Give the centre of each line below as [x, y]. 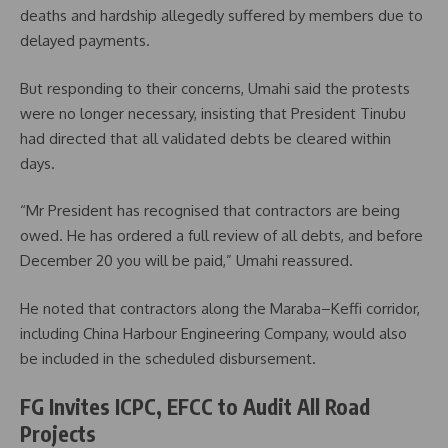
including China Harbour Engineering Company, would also [213, 333]
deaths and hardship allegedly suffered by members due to [221, 16]
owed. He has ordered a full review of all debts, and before [221, 236]
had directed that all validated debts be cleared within [205, 138]
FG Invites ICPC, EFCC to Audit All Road [195, 407]
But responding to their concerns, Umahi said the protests [215, 88]
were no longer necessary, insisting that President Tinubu [213, 113]
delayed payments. [85, 41]
